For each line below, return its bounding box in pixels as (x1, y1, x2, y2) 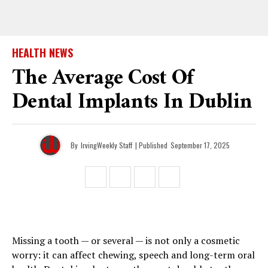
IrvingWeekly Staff (81, 140, 132, 150)
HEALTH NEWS (12, 45, 73, 60)
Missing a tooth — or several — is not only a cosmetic (12, 234, 240, 247)
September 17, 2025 (170, 140, 230, 150)
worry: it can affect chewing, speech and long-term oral (12, 248, 255, 261)
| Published (135, 140, 167, 150)
